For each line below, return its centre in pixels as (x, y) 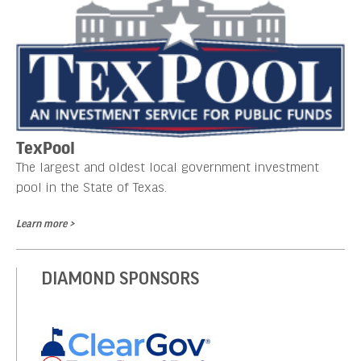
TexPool (46, 147)
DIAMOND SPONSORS (120, 277)
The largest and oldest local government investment (168, 166)
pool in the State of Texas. (91, 186)
